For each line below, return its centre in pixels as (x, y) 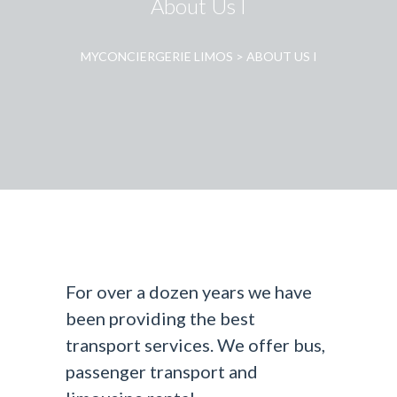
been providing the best (160, 318)
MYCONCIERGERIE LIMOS (156, 56)
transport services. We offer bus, (195, 345)
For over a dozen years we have (189, 292)
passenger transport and (162, 371)
